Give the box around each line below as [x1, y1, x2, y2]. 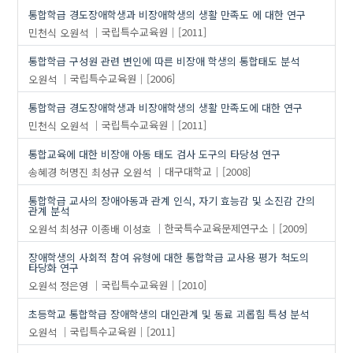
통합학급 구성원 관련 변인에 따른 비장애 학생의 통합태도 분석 [28, 53, 300, 69]
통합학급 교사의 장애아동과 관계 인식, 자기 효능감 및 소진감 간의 [28, 192, 316, 208]
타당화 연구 [28, 259, 80, 275]
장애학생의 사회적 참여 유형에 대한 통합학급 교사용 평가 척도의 [28, 249, 310, 265]
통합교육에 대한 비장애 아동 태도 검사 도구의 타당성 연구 [28, 146, 281, 162]
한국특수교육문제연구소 [165, 221, 269, 236]
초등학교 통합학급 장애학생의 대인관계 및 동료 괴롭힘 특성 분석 [28, 306, 310, 321]
